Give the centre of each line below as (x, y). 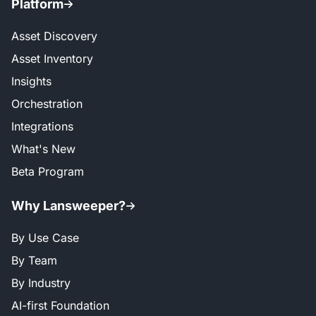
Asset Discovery (54, 36)
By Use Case (45, 238)
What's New (43, 149)
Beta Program (48, 171)
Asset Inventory (52, 59)
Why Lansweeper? (68, 206)
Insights (31, 81)
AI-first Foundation (60, 306)
